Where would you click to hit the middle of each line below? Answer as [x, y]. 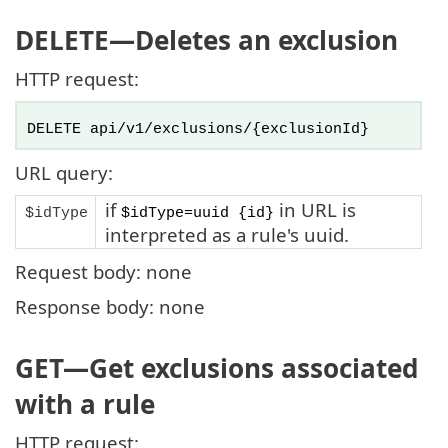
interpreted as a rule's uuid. [227, 234]
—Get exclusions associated [241, 367]
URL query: [64, 172]
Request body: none [103, 271]
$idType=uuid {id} [197, 212]
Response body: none [110, 306]
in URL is [315, 209]
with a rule [85, 403]
